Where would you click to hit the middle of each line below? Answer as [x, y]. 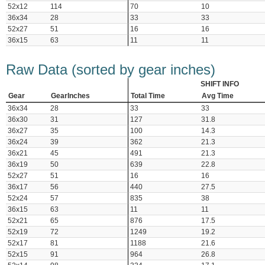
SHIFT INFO [219, 84]
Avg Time [218, 96]
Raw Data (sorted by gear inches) [111, 70]
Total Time [148, 96]
